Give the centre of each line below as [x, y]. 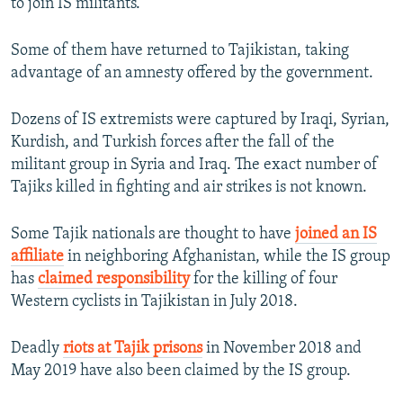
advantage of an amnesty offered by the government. [192, 73]
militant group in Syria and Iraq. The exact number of [194, 165]
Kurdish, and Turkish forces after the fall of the [173, 142]
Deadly [37, 348]
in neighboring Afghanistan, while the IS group [227, 256]
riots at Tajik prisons [133, 348]
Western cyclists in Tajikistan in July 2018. [154, 301]
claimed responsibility [114, 279]
